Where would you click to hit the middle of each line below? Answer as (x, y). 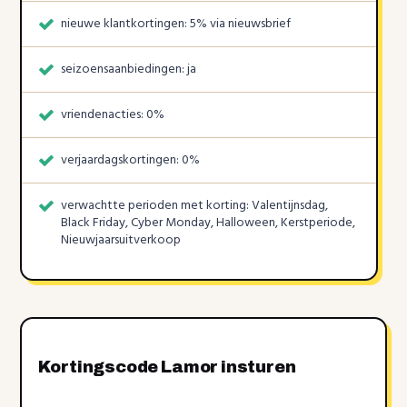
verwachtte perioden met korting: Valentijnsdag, (195, 205)
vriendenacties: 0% (113, 114)
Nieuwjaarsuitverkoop (121, 240)
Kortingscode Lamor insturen (167, 367)
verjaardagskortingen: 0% (131, 160)
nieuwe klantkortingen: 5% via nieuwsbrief (176, 24)
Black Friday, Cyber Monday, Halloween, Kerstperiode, (208, 223)
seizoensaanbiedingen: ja (129, 69)
